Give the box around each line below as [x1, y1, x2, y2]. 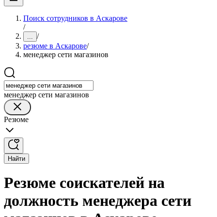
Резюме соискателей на [4, 174, 165, 192]
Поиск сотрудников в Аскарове [23, 14, 127, 22]
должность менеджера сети [4, 192, 191, 210]
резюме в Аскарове [23, 42, 87, 50]
